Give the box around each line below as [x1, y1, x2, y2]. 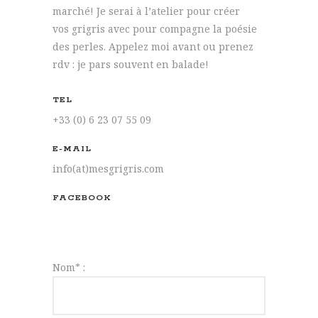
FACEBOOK [53, 192, 111, 204]
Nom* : [53, 261, 85, 275]
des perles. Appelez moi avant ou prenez [53, 40, 253, 54]
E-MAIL [53, 143, 92, 155]
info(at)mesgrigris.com [53, 162, 164, 176]
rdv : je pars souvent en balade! [53, 57, 209, 72]
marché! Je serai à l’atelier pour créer [53, 4, 240, 18]
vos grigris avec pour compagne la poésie [53, 22, 257, 36]
